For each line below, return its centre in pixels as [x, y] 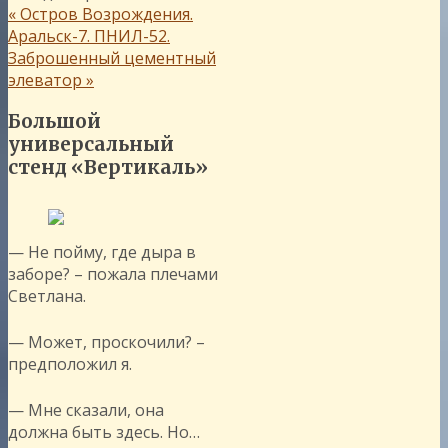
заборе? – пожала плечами [113, 273]
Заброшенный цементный [112, 58]
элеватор [47, 80]
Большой [54, 121]
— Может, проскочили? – [106, 341]
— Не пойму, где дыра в [102, 251]
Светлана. [47, 295]
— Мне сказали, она [86, 409]
